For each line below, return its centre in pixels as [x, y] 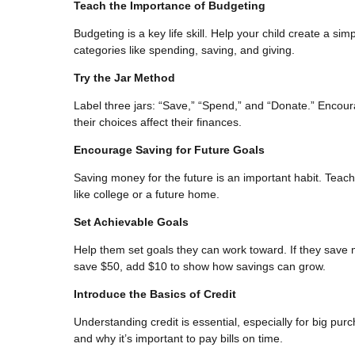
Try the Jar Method [124, 77]
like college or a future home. [147, 194]
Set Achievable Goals [131, 221]
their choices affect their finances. [158, 122]
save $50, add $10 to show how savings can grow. [200, 266]
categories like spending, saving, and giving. [184, 50]
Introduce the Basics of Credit [155, 294]
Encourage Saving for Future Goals [169, 149]
